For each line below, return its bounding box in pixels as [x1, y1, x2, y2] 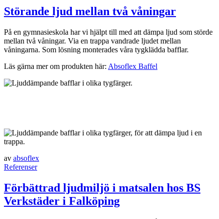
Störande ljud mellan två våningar [4, 5, 176, 18]
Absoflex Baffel [108, 62, 157, 71]
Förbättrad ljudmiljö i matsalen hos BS [4, 181, 200, 194]
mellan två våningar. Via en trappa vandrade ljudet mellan [4, 37, 181, 45]
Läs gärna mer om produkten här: [4, 62, 108, 71]
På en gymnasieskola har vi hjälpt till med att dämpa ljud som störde [4, 28, 213, 37]
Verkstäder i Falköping [4, 194, 120, 207]
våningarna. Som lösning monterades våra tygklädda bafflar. [4, 45, 189, 54]
